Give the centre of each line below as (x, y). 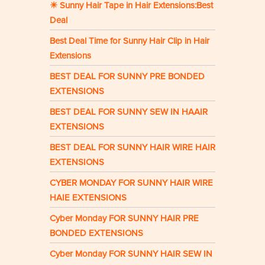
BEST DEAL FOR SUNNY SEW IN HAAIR (129, 112)
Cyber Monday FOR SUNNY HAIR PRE (124, 219)
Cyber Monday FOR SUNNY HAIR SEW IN (131, 254)
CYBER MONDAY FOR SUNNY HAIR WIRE (131, 183)
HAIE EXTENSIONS (88, 198)
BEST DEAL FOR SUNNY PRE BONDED (127, 77)
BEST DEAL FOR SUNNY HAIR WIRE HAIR (132, 148)
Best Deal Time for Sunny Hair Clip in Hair (130, 41)
